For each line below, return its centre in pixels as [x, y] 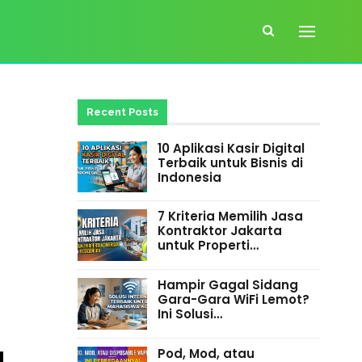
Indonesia [189, 177]
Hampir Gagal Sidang [227, 285]
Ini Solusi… [189, 314]
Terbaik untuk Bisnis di [230, 162]
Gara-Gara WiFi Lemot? [233, 300]
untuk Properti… [208, 246]
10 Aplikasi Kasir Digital [231, 148]
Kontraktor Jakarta [219, 231]
